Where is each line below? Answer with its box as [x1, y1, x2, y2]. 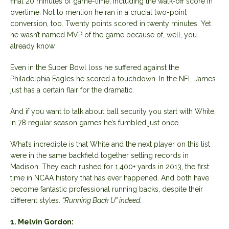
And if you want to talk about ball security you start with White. [10, 107, 216, 116]
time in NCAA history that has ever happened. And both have [10, 173, 209, 182]
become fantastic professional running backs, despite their [10, 185, 203, 193]
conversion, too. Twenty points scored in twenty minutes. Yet [10, 19, 211, 28]
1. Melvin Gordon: [10, 217, 74, 226]
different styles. [10, 196, 62, 204]
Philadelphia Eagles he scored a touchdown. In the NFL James [10, 74, 216, 83]
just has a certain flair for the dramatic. [10, 85, 134, 94]
